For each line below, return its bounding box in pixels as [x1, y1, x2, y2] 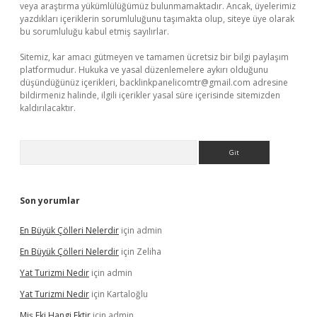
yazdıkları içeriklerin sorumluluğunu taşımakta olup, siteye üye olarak [20, 13, 294, 25]
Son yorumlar [20, 195, 80, 207]
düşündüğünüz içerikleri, [20, 76, 120, 88]
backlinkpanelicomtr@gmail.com [120, 76, 250, 88]
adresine [250, 76, 288, 88]
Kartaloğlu [107, 288, 148, 300]
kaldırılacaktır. [20, 102, 76, 114]
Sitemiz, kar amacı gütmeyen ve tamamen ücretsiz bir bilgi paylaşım [20, 51, 289, 63]
